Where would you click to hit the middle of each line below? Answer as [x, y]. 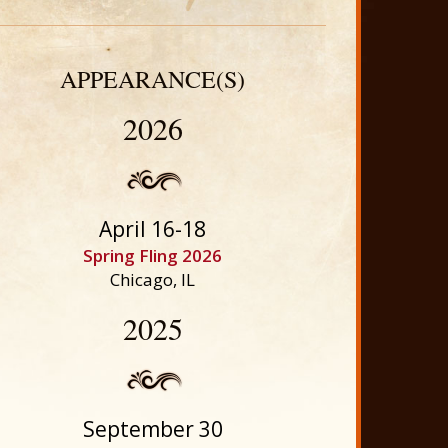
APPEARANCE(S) [153, 79]
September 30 [152, 429]
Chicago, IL [153, 279]
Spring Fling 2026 [153, 255]
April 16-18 [153, 229]
